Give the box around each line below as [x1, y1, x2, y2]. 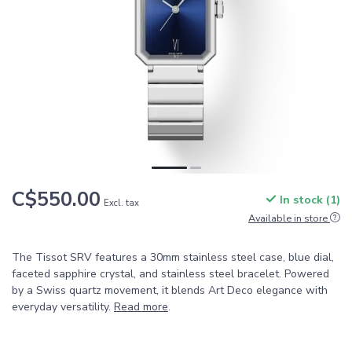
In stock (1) [277, 192, 340, 207]
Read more [114, 299, 168, 314]
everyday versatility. [12, 299, 114, 314]
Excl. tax [104, 197, 139, 209]
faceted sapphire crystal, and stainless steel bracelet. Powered [12, 266, 329, 281]
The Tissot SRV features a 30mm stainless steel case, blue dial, [12, 250, 334, 265]
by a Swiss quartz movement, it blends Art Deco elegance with [12, 283, 328, 298]
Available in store [248, 211, 328, 225]
